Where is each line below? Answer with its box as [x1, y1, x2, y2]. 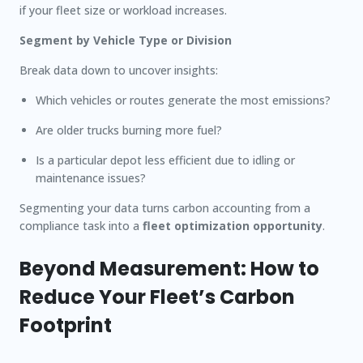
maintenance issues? [36, 170, 146, 186]
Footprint [19, 312, 112, 339]
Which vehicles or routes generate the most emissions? [36, 92, 331, 108]
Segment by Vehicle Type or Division [19, 32, 232, 48]
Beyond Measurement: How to [19, 255, 319, 282]
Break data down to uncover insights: [19, 62, 218, 78]
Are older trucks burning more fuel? [36, 122, 222, 138]
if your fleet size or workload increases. [19, 2, 227, 18]
